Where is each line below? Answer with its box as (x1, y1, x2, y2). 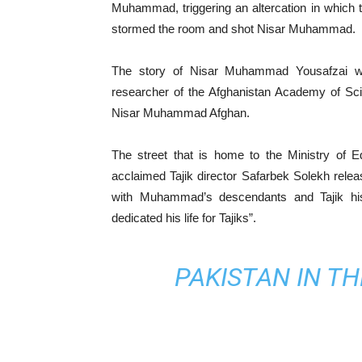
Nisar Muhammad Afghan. (112, 106, 250, 120)
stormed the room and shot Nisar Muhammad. (112, 22, 356, 36)
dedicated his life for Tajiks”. (112, 211, 256, 225)
